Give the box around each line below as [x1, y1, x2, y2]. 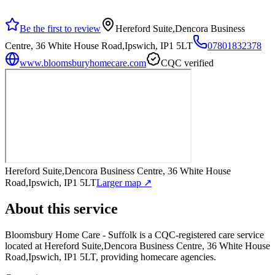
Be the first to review [20, 23, 101, 34]
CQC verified [161, 57, 214, 68]
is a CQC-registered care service [137, 229, 264, 240]
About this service [5, 200, 118, 217]
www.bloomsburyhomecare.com [20, 57, 146, 68]
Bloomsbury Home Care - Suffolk [5, 229, 137, 240]
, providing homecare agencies [96, 251, 214, 262]
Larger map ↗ [96, 177, 152, 188]
